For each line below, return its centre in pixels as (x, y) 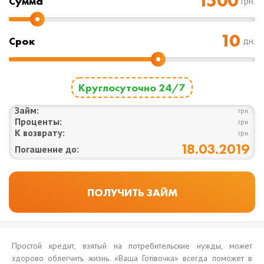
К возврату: (40, 133)
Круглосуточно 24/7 (132, 88)
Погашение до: (47, 149)
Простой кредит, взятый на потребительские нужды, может (132, 246)
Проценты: (38, 121)
